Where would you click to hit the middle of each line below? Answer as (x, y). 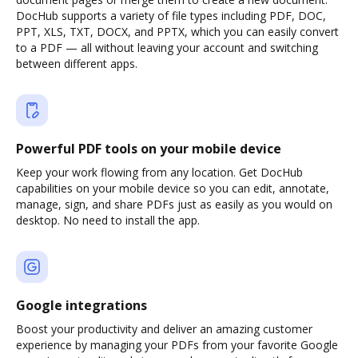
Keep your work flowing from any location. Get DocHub (159, 172)
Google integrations (82, 305)
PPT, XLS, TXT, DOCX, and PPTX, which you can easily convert (177, 32)
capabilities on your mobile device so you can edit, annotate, (173, 188)
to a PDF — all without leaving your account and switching (167, 48)
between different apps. (77, 64)
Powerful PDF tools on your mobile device (149, 149)
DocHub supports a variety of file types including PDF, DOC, (171, 16)
